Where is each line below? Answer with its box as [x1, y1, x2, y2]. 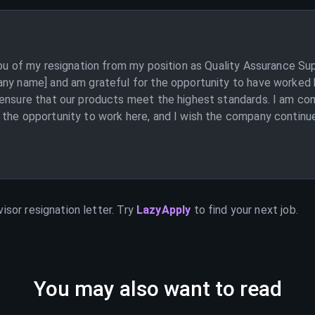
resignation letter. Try [22, 203, 134, 217]
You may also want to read [33, 276, 282, 301]
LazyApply [136, 203, 194, 217]
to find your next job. [193, 203, 298, 217]
